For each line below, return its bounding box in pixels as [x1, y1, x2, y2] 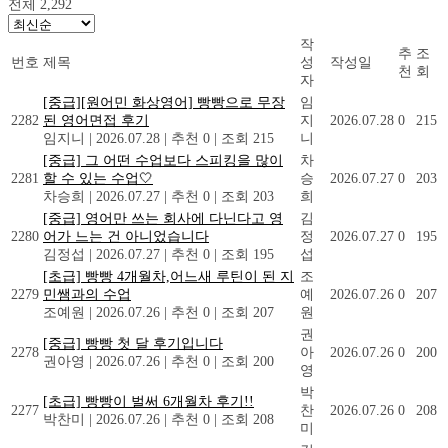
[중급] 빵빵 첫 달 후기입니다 [43, 335, 223, 351]
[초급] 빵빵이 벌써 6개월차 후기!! [43, 393, 254, 409]
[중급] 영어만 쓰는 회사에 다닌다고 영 [43, 210, 283, 226]
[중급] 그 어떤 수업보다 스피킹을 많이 [43, 152, 283, 168]
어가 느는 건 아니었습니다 [43, 228, 209, 244]
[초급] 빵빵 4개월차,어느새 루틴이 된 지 [43, 268, 294, 284]
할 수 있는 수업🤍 [43, 170, 153, 186]
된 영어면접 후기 [43, 112, 149, 128]
